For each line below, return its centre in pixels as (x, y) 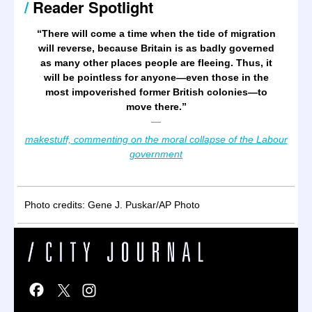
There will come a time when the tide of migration (158, 33)
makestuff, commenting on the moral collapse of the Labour (156, 139)
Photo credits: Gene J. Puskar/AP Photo (112, 205)
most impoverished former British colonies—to (156, 92)
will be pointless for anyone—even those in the (156, 77)
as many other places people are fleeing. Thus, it (156, 63)
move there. (154, 107)
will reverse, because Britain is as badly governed (156, 48)
